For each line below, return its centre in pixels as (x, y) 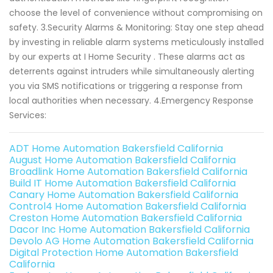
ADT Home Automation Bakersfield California (116, 148)
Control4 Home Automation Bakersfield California (128, 206)
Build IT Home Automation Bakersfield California (122, 183)
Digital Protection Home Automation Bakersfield (124, 252)
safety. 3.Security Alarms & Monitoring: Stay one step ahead (136, 27)
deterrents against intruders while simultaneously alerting (132, 71)
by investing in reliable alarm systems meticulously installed (136, 42)
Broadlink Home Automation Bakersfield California (128, 171)
